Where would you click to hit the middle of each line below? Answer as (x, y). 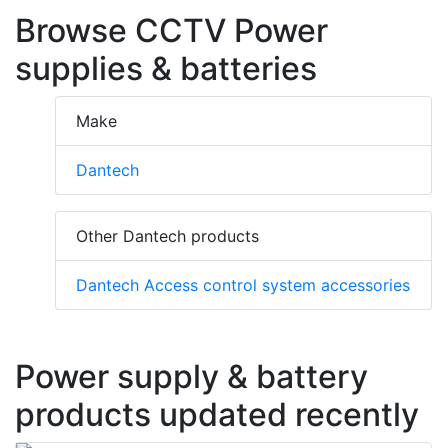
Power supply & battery (191, 376)
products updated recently (217, 414)
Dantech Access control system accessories (243, 284)
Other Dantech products (167, 235)
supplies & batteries (166, 68)
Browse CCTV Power (171, 30)
